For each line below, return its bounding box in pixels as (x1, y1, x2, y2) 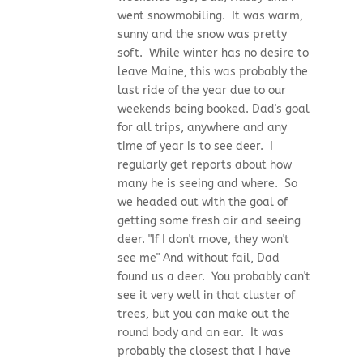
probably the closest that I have (117, 344, 291, 359)
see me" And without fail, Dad (117, 251, 280, 266)
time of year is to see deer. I (117, 139, 273, 154)
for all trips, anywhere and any (117, 121, 287, 135)
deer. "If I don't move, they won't (117, 233, 289, 247)
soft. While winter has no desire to (117, 46, 309, 61)
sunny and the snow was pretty (117, 28, 287, 42)
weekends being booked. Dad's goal (117, 102, 310, 117)
